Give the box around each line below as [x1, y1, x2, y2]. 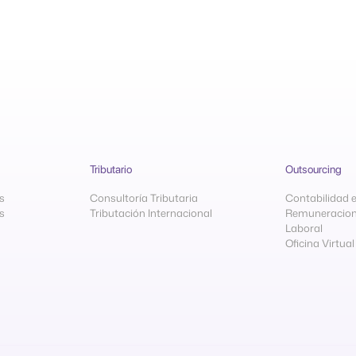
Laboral [285, 221, 323, 236]
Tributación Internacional [89, 206, 212, 221]
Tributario [89, 163, 132, 176]
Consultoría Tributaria [89, 191, 198, 206]
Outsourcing [285, 163, 342, 176]
